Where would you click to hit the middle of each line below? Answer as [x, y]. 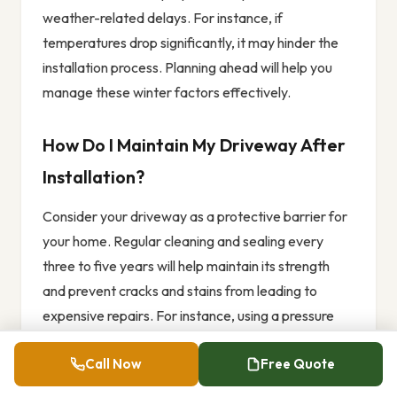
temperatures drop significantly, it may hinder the [191, 43]
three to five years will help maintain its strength [186, 266]
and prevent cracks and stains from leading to [180, 291]
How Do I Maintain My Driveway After [194, 145]
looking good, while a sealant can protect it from [187, 366]
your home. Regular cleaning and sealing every [183, 241]
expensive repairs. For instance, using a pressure [188, 316]
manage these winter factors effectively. [167, 93]
